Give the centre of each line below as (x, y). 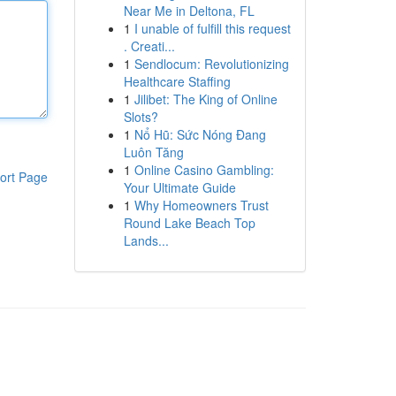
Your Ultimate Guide (179, 187)
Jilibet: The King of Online (206, 99)
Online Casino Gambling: (204, 170)
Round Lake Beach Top (189, 223)
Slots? (141, 117)
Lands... (146, 240)
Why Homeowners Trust (201, 205)
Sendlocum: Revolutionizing (211, 64)
